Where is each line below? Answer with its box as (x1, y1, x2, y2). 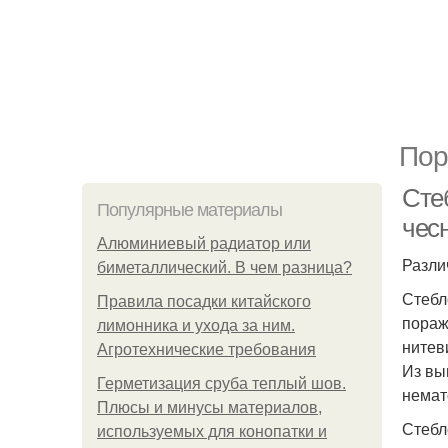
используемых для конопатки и (97, 423, 327, 440)
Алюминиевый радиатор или (97, 235, 311, 252)
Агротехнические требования (97, 341, 316, 358)
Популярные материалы (97, 200, 282, 220)
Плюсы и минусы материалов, (97, 399, 322, 416)
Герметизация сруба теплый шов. (97, 375, 346, 392)
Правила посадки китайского (97, 293, 311, 310)
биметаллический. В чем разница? (97, 259, 352, 276)
